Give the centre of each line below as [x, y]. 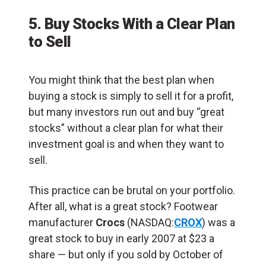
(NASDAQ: [151, 222]
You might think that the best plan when [121, 80]
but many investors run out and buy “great [126, 112]
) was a [218, 222]
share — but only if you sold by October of [126, 254]
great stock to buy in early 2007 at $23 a [121, 238]
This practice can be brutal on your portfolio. [132, 190]
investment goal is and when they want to [126, 144]
